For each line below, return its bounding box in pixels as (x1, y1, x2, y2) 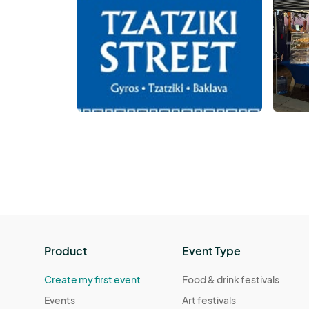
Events (44, 293, 75, 306)
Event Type (182, 243, 241, 258)
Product (44, 243, 87, 258)
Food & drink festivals (182, 272, 280, 286)
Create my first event (44, 272, 141, 286)
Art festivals (182, 293, 237, 306)
